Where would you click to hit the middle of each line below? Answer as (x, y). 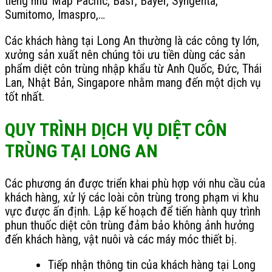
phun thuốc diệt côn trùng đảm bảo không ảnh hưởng (130, 225)
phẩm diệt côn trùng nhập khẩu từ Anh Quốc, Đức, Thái (133, 69)
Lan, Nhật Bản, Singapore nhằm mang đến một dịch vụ (133, 83)
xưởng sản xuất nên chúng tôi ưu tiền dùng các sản (125, 55)
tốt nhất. (25, 97)
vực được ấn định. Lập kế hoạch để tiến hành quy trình (133, 211)
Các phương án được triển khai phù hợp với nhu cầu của (135, 183)
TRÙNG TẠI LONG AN (81, 151)
